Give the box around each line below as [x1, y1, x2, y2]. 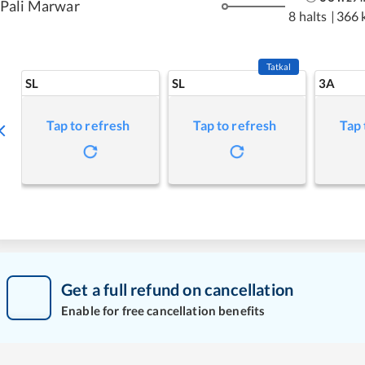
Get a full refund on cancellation [61, 279, 294, 299]
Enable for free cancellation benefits [61, 302, 266, 318]
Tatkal [266, 61, 292, 72]
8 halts [288, 7, 328, 24]
